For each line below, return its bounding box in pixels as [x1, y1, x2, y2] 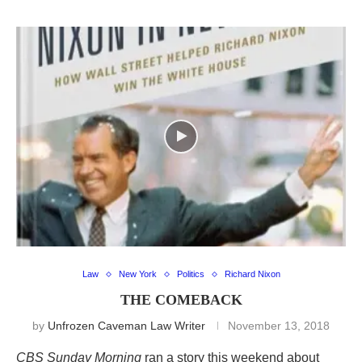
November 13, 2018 [228, 319, 330, 333]
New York [118, 269, 157, 280]
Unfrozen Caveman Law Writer [48, 319, 205, 333]
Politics [176, 269, 204, 280]
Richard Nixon [224, 269, 280, 280]
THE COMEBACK [120, 292, 242, 309]
